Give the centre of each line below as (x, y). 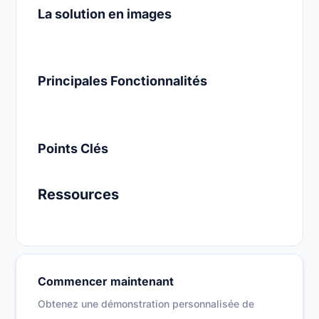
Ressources (79, 194)
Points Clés (73, 148)
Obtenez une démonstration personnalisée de (146, 304)
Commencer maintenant (106, 281)
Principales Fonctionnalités (123, 81)
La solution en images (105, 14)
